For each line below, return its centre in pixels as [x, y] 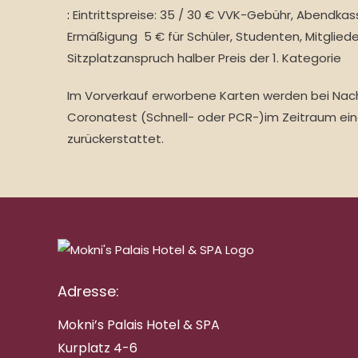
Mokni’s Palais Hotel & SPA [139, 324]
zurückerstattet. [115, 139]
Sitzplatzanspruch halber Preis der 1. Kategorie [204, 58]
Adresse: [88, 291]
